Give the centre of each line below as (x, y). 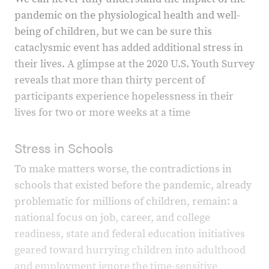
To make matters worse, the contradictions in (123, 169)
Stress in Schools (64, 147)
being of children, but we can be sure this (113, 32)
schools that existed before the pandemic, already (133, 185)
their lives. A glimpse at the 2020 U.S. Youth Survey (134, 64)
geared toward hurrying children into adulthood (130, 250)
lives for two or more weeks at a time (102, 113)
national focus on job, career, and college (112, 218)
